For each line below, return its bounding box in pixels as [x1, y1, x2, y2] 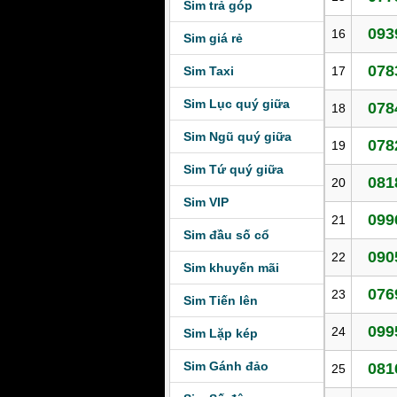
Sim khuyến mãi [183, 261, 279, 275]
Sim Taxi [183, 64, 234, 78]
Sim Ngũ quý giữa [183, 129, 292, 144]
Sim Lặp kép [183, 326, 258, 340]
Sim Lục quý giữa [183, 97, 290, 111]
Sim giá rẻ [183, 31, 243, 45]
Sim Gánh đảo [183, 359, 269, 373]
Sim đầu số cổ [183, 228, 269, 242]
